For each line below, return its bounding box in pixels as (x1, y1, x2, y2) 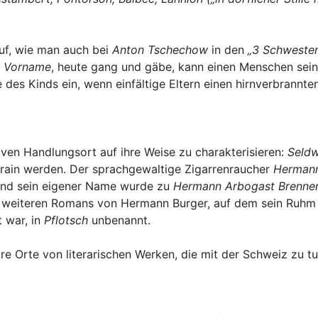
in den (208, 42, 248, 57)
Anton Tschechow (112, 42, 208, 57)
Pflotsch (44, 212, 88, 227)
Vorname (4, 59, 51, 74)
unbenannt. (88, 212, 150, 227)
